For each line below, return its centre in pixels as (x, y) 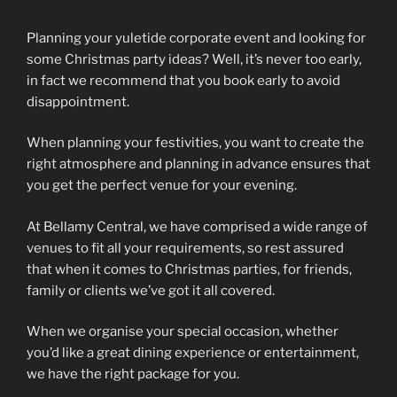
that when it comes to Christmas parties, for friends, (189, 269)
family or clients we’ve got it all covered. (151, 290)
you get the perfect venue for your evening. (162, 186)
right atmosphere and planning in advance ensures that (198, 164)
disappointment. (78, 101)
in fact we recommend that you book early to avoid (183, 80)
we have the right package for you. (133, 374)
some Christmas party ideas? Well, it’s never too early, (194, 59)
